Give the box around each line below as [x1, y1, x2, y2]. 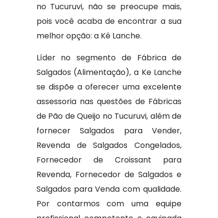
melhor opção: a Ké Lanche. [36, 30, 142, 41]
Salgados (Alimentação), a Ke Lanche [36, 67, 182, 78]
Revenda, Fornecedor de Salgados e [36, 169, 182, 180]
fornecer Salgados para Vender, [36, 125, 182, 136]
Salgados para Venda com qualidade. [36, 183, 182, 195]
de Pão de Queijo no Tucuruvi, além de [36, 110, 182, 122]
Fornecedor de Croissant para [36, 154, 182, 165]
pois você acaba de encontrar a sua [36, 16, 182, 27]
